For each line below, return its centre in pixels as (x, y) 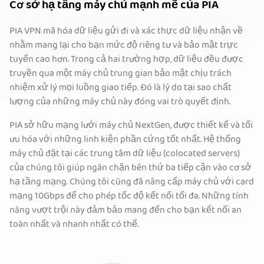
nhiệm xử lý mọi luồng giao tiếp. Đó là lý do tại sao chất (121, 88)
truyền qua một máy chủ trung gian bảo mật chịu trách (121, 74)
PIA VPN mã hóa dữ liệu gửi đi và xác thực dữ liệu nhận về (126, 32)
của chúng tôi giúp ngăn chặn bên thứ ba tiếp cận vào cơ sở (131, 168)
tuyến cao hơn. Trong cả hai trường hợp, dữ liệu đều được (126, 60)
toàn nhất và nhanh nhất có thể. (74, 225)
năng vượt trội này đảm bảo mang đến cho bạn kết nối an (126, 211)
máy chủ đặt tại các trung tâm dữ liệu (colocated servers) (125, 154)
